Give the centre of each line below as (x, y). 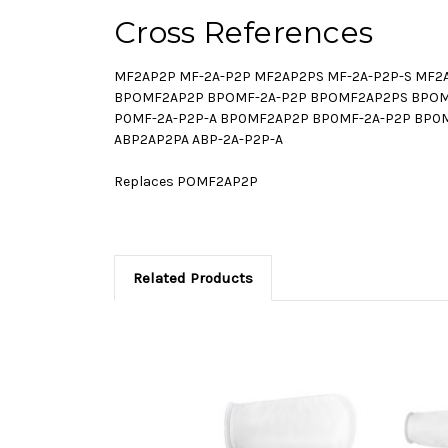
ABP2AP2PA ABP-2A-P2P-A (198, 139)
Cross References (243, 32)
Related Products (192, 277)
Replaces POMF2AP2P (186, 181)
